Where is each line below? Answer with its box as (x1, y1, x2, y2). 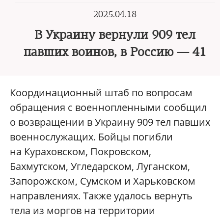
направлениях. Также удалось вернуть (10, 189, 192, 202)
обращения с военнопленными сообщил (10, 101, 207, 114)
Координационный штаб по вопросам (10, 86, 192, 99)
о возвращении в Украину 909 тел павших (10, 115, 210, 129)
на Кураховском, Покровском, (10, 145, 151, 158)
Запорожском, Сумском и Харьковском (10, 174, 195, 188)
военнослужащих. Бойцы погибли (10, 130, 173, 143)
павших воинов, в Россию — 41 (24, 45, 206, 59)
